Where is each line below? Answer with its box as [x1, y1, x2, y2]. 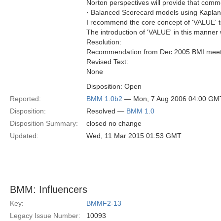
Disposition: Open [86, 82, 142, 90]
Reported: [10, 95, 41, 103]
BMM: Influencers [10, 184, 87, 195]
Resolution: [86, 38, 121, 46]
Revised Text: [86, 58, 128, 66]
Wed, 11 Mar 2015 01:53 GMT [86, 132, 182, 140]
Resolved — [86, 107, 126, 115]
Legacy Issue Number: [10, 212, 80, 220]
